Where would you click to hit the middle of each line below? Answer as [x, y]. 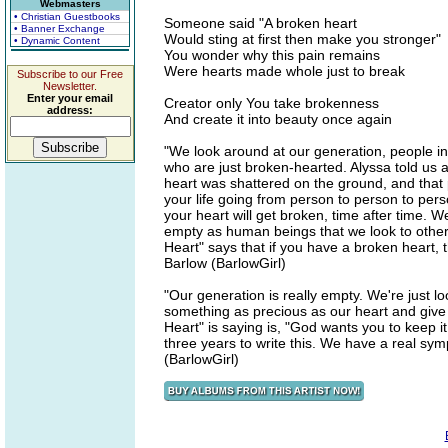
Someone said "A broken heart [260, 23]
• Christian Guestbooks [67, 16]
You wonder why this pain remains [272, 55]
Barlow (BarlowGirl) [225, 263]
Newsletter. [70, 86]
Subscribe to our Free [70, 74]
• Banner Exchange [59, 28]
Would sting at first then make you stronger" [302, 39]
